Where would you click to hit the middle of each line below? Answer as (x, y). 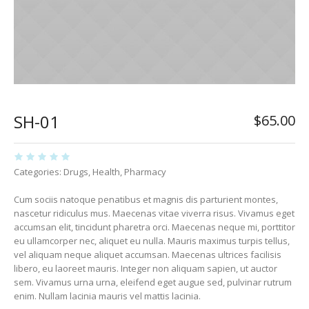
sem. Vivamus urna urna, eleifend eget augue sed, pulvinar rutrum (153, 282)
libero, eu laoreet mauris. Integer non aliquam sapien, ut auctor (146, 269)
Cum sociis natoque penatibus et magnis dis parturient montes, (146, 200)
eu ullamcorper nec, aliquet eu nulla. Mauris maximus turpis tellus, (152, 241)
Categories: (39, 172)
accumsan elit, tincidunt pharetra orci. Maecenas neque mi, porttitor (154, 227)
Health (106, 172)
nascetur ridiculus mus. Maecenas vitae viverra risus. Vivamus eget (154, 213)
